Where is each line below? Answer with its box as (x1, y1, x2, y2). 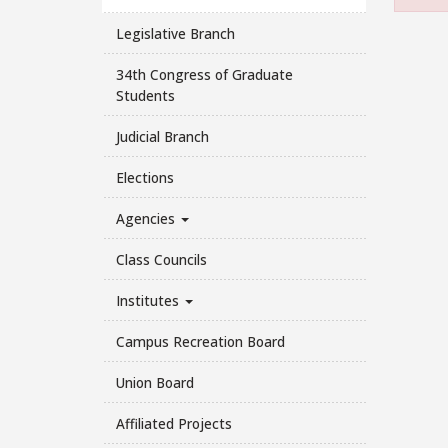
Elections (115, 167, 174, 187)
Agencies (115, 208, 179, 228)
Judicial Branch (115, 126, 209, 146)
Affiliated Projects (115, 413, 232, 433)
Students (115, 85, 175, 105)
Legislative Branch (115, 23, 235, 43)
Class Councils (115, 249, 207, 269)
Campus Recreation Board (115, 331, 285, 351)
